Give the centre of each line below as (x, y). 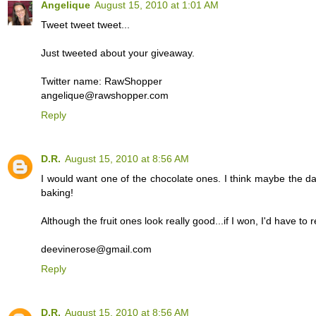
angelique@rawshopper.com (105, 96)
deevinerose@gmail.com (96, 249)
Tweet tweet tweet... (85, 25)
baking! (57, 193)
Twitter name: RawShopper (102, 81)
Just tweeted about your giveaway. (118, 53)
